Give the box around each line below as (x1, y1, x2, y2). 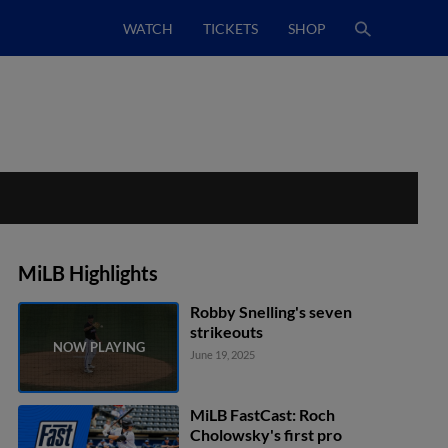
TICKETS (203, 19, 258, 37)
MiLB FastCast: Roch (190, 404, 336, 424)
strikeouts (190, 322, 264, 341)
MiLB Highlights (18, 261, 158, 285)
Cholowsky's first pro (190, 424, 343, 444)
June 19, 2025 (190, 348, 256, 361)
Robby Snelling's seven (190, 302, 353, 321)
